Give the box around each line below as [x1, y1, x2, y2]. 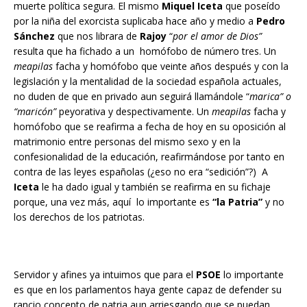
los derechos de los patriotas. [14, 210, 145, 224]
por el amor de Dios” [173, 29, 262, 43]
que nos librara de [55, 29, 140, 43]
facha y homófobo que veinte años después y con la [53, 60, 288, 73]
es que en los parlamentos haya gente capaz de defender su [14, 283, 282, 297]
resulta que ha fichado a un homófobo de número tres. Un [14, 45, 276, 58]
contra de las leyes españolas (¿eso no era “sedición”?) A [14, 165, 268, 179]
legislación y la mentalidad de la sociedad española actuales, [14, 75, 282, 88]
